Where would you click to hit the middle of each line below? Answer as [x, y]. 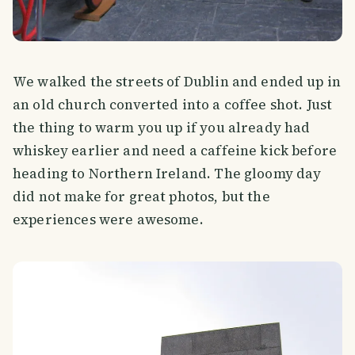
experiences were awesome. [108, 220]
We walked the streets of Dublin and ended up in [177, 82]
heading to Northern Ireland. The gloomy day [167, 174]
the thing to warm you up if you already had [162, 128]
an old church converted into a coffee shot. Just [173, 105]
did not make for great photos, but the [141, 197]
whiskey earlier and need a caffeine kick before [175, 151]
